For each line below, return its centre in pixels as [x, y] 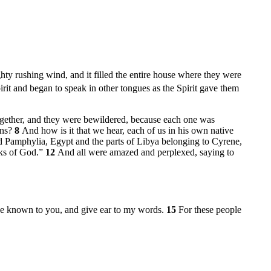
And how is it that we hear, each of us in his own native [128, 130]
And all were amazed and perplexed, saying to [146, 152]
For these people [210, 210]
